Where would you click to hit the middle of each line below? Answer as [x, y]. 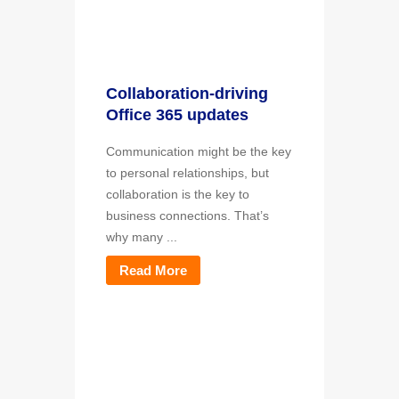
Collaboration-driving [187, 94]
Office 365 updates [177, 115]
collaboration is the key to [178, 194]
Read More [153, 270]
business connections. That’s [187, 215]
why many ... [142, 236]
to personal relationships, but [187, 172]
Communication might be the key [199, 151]
